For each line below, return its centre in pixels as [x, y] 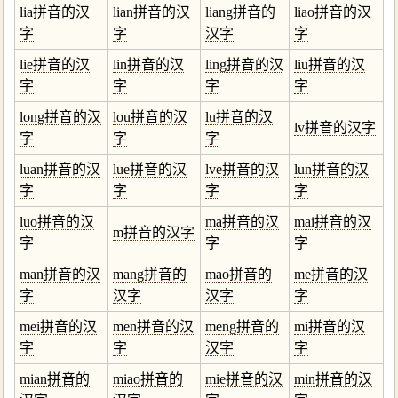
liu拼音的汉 [330, 64]
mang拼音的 [150, 274]
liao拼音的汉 [333, 12]
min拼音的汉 [333, 379]
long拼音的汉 [60, 117]
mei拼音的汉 [58, 326]
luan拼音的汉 [60, 169]
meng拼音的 [242, 326]
